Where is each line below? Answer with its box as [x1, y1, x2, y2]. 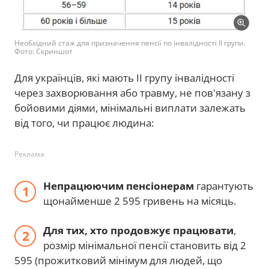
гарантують [194, 178, 253, 193]
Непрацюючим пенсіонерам [43, 178, 194, 193]
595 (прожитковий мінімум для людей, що [14, 253, 222, 267]
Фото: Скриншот [14, 46, 73, 56]
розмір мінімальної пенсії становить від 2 [43, 238, 246, 252]
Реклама [14, 148, 44, 159]
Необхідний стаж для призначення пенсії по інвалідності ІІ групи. [14, 37, 246, 48]
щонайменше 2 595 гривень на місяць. [43, 193, 238, 208]
